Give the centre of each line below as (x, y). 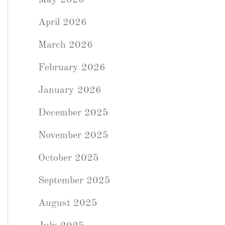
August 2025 (68, 203)
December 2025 (73, 113)
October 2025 (69, 158)
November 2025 (73, 136)
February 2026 (72, 68)
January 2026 (70, 90)
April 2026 (63, 23)
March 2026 (66, 45)
